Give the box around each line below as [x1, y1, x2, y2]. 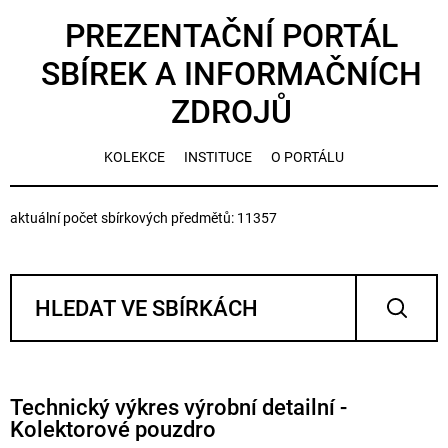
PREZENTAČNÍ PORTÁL [65, 17, 398, 55]
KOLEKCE [104, 149, 165, 165]
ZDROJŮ [171, 93, 292, 131]
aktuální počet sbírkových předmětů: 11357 [10, 210, 277, 226]
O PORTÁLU [271, 149, 344, 165]
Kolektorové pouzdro [10, 417, 216, 442]
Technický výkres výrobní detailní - [10, 395, 347, 420]
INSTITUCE [184, 149, 252, 165]
